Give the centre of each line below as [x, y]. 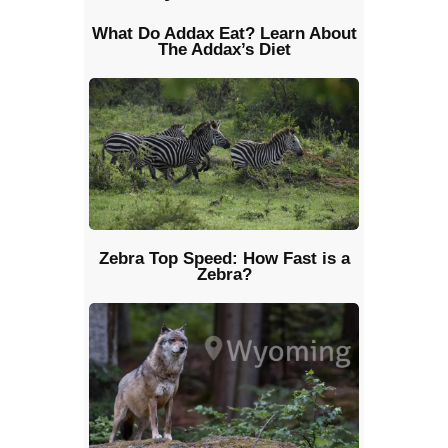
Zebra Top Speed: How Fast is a [224, 259]
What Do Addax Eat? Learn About [224, 34]
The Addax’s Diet [224, 50]
